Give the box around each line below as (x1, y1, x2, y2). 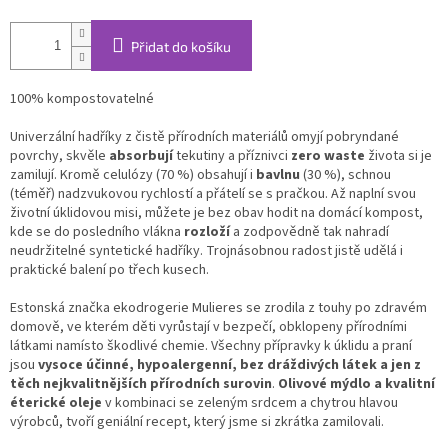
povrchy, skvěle (10, 146, 106, 167)
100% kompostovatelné (10, 89, 154, 110)
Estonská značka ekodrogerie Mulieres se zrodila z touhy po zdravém (10, 298, 427, 319)
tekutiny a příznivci (176, 146, 291, 167)
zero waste (291, 146, 365, 167)
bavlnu (256, 165, 300, 186)
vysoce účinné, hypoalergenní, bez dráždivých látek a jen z (38, 355, 421, 376)
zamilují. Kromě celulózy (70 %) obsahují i (10, 165, 253, 186)
